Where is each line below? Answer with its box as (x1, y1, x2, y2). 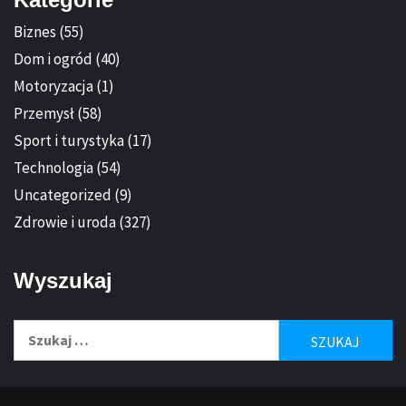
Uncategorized (14, 185, 111, 206)
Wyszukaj (14, 268, 112, 294)
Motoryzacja (14, 76, 93, 97)
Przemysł (14, 103, 74, 124)
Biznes (14, 22, 56, 43)
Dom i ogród (14, 49, 92, 70)
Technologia (14, 158, 93, 179)
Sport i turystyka (14, 130, 124, 151)
